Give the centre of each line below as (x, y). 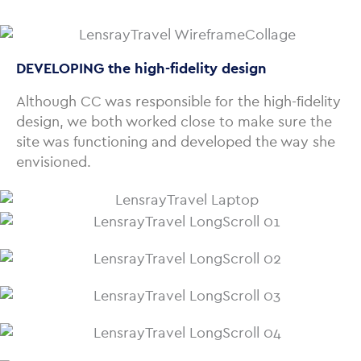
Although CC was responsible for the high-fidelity (178, 101)
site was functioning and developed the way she (176, 141)
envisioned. (54, 162)
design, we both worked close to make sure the (174, 121)
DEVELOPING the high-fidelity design (141, 68)
